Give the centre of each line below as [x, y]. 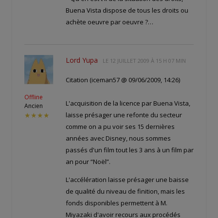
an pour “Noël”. [88, 161]
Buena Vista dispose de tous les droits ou [127, 10]
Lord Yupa [82, 60]
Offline [34, 97]
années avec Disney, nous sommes [118, 138]
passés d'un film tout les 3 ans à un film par [130, 150]
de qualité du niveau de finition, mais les [125, 191]
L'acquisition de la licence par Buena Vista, [128, 103]
